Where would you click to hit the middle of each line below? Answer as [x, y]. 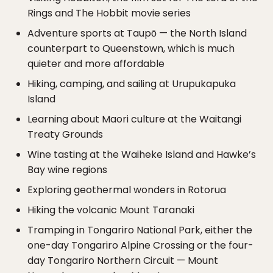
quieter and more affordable [96, 64]
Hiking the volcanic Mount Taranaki [111, 210]
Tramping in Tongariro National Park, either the [140, 230]
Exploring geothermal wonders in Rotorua [127, 190]
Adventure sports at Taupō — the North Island [137, 34]
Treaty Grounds [65, 135]
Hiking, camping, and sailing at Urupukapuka [132, 84]
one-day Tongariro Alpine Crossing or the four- [140, 246]
